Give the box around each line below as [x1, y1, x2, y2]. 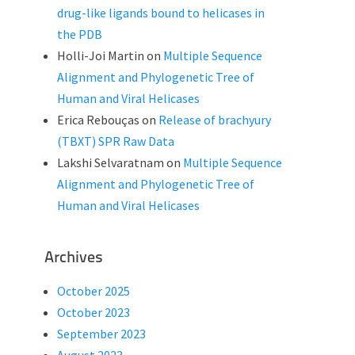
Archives [44, 250, 103, 266]
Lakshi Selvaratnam [57, 155, 164, 170]
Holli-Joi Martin [57, 48, 144, 63]
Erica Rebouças [57, 112, 139, 128]
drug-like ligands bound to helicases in [57, 5, 265, 21]
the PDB [57, 26, 102, 42]
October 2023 [57, 304, 130, 320]
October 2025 [57, 283, 130, 299]
